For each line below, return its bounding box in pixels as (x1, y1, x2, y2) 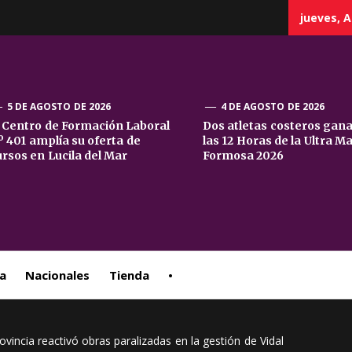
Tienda (108, 267, 149, 283)
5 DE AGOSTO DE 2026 (6, 100, 111, 113)
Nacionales (25, 267, 90, 283)
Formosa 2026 (203, 148, 284, 163)
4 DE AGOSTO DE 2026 (220, 100, 324, 113)
